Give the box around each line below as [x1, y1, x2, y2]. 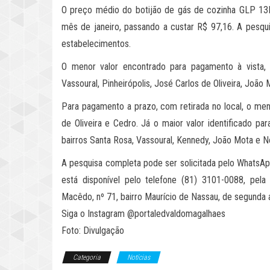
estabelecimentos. [61, 38, 131, 50]
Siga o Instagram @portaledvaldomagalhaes [61, 208, 225, 220]
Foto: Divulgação [61, 225, 124, 237]
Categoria [73, 253, 101, 262]
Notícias [127, 253, 150, 262]
